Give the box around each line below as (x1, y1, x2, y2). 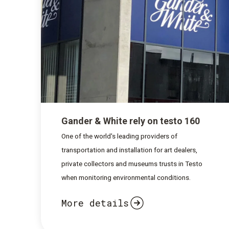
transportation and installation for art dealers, (61, 146, 197, 154)
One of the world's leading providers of (61, 132, 177, 141)
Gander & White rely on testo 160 (61, 116, 200, 126)
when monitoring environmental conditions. (61, 173, 191, 182)
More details (61, 196, 129, 209)
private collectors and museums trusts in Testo (61, 159, 202, 168)
